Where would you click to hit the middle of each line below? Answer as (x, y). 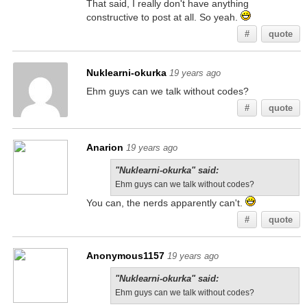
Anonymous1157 (125, 256)
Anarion (105, 147)
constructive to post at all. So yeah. (163, 17)
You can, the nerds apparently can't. (165, 203)
